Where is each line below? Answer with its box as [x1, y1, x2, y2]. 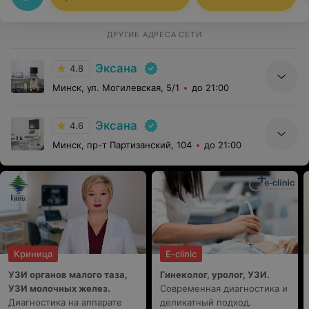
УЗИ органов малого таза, [8, 269, 128, 280]
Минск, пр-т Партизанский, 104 [52, 139, 192, 150]
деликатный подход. [160, 297, 252, 308]
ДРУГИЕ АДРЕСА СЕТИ [107, 30, 202, 39]
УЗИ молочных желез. [8, 283, 110, 294]
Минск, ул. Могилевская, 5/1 [52, 82, 179, 93]
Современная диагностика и [160, 283, 288, 294]
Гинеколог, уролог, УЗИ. [160, 269, 270, 280]
